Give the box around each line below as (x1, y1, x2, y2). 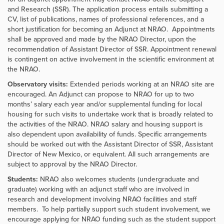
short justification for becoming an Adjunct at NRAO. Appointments (7, 24, 215, 34)
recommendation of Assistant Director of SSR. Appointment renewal (7, 44, 216, 54)
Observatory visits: (7, 79, 70, 89)
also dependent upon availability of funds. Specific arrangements (7, 129, 207, 139)
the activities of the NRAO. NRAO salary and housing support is (7, 119, 203, 129)
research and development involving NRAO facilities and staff (7, 194, 196, 204)
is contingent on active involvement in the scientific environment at (7, 54, 214, 64)
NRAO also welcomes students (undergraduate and (38, 174, 199, 184)
